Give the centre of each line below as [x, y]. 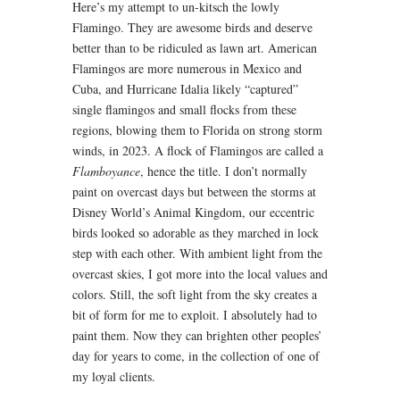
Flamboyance [106, 171]
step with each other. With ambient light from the [197, 253]
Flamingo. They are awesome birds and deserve [192, 27]
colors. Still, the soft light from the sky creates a [194, 294]
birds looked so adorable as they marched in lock [195, 233]
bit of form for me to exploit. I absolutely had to [194, 315]
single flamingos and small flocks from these [184, 109]
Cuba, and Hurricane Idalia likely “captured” [185, 89]
